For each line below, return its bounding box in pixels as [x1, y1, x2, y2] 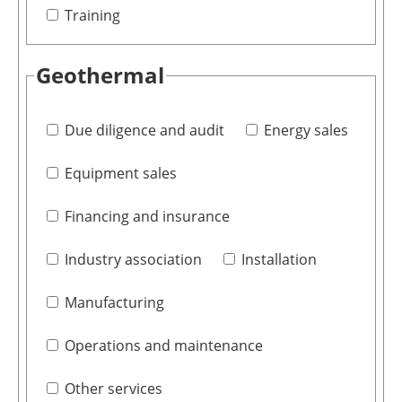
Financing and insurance [64, 205, 230, 226]
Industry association [64, 249, 202, 269]
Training [64, 5, 120, 26]
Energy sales [263, 119, 348, 140]
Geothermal [35, 60, 164, 91]
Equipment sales [64, 162, 177, 183]
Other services [64, 378, 162, 398]
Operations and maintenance [64, 335, 263, 355]
